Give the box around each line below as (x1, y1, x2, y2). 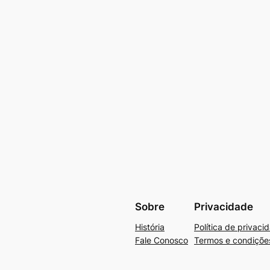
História (135, 222, 165, 233)
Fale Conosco (135, 235, 188, 246)
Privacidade (194, 200, 253, 213)
